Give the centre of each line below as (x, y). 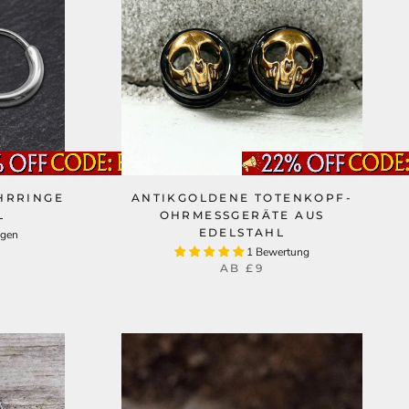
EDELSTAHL (242, 232)
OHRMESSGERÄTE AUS (242, 215)
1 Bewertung (278, 252)
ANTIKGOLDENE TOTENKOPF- (242, 198)
